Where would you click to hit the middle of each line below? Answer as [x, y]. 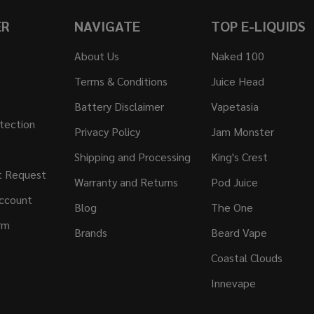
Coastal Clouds [246, 258]
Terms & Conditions [121, 81]
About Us [97, 56]
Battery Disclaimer [120, 107]
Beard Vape [239, 233]
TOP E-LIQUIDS [258, 26]
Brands [91, 233]
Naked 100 [237, 56]
